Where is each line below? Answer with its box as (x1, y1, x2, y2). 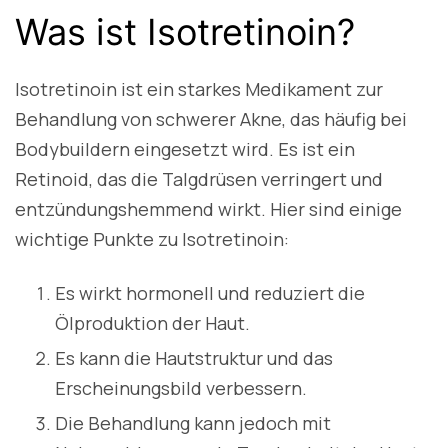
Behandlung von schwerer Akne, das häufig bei (15, 107, 407, 132)
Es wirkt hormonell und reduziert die (55, 281, 365, 306)
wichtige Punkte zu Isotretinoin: (15, 227, 289, 252)
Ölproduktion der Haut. (55, 311, 250, 336)
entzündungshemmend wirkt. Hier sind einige (15, 197, 402, 222)
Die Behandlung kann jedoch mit (55, 411, 331, 436)
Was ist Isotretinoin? (15, 10, 355, 55)
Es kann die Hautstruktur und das (55, 346, 333, 371)
